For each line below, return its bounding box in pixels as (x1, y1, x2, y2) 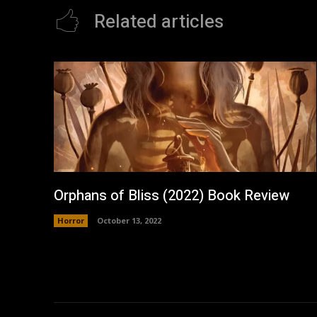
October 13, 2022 (97, 214, 161, 226)
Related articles (94, 8, 224, 36)
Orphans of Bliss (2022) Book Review (54, 185, 289, 206)
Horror (57, 214, 84, 226)
